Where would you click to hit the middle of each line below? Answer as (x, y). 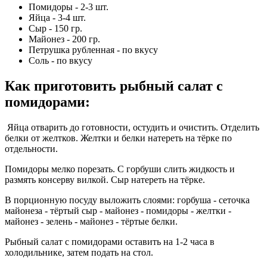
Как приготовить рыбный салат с (114, 86)
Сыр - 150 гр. (55, 28)
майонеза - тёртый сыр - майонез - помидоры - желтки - (118, 210)
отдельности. (31, 148)
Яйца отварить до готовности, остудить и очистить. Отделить (132, 127)
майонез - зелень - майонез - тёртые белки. (91, 221)
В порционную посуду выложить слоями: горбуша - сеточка (127, 200)
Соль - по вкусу (60, 60)
